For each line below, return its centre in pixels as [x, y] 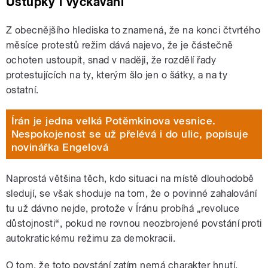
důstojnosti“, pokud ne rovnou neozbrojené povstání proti [134, 223]
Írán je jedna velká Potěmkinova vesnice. [113, 121]
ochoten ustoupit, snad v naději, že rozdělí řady [111, 60]
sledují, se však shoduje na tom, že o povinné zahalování [132, 193]
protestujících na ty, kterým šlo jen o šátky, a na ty [117, 75]
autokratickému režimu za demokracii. [91, 238]
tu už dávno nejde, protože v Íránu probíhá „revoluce [123, 208]
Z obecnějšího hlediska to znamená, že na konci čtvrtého [133, 30]
